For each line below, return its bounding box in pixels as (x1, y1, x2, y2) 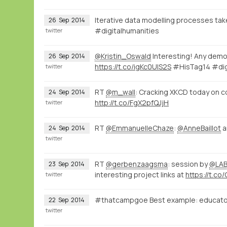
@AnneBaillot (177, 123, 221, 133)
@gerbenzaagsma (106, 159, 168, 169)
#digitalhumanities (95, 25, 159, 35)
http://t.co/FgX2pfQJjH (95, 97, 169, 107)
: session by (168, 159, 209, 169)
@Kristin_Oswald (95, 51, 151, 61)
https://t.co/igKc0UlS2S (95, 61, 171, 71)
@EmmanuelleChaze (106, 123, 174, 133)
